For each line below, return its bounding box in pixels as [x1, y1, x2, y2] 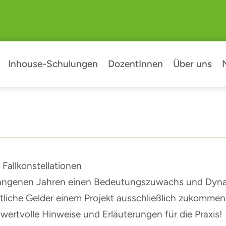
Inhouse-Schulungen [8, 58, 98, 70]
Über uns [173, 58, 212, 70]
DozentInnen [107, 58, 163, 70]
